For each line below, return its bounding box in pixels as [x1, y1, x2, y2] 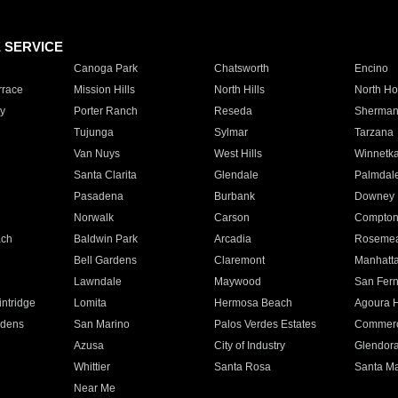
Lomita [73, 297, 107, 309]
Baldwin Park [73, 233, 138, 245]
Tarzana [354, 126, 394, 139]
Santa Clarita [73, 169, 137, 181]
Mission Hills [73, 84, 135, 96]
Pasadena [73, 190, 123, 203]
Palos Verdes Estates [213, 318, 316, 330]
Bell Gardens [73, 254, 137, 267]
